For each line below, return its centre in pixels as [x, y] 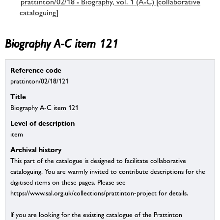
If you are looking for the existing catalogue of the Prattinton [96, 215]
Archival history [36, 150]
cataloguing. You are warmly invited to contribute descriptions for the [108, 172]
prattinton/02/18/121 [40, 81]
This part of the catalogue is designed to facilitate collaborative [98, 161]
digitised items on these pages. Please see [68, 182]
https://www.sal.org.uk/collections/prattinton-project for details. [99, 193]
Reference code [36, 70]
